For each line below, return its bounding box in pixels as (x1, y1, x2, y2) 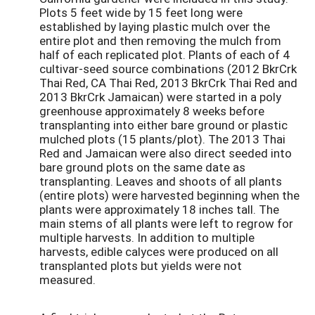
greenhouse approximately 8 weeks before (39, 103, 264, 120)
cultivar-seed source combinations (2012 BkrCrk (39, 60, 297, 77)
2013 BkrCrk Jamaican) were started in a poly (39, 89, 281, 105)
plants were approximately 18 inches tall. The (39, 201, 279, 218)
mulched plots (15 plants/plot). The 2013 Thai (39, 131, 285, 148)
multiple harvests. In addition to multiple (39, 229, 255, 246)
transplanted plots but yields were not (39, 257, 242, 274)
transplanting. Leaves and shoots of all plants (39, 173, 282, 190)
